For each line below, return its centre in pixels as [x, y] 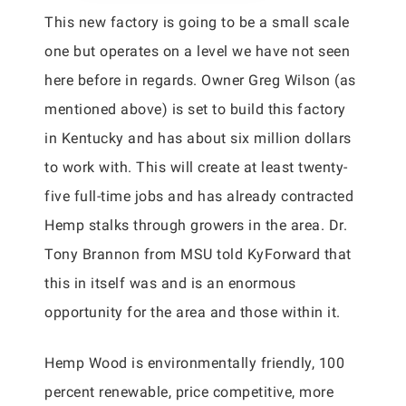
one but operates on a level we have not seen [197, 51]
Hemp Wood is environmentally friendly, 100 [194, 363]
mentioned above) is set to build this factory [195, 109]
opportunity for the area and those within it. [193, 312]
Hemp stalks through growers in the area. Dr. [196, 225]
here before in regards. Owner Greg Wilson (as [200, 80]
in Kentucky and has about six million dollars [198, 138]
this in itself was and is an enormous [170, 283]
